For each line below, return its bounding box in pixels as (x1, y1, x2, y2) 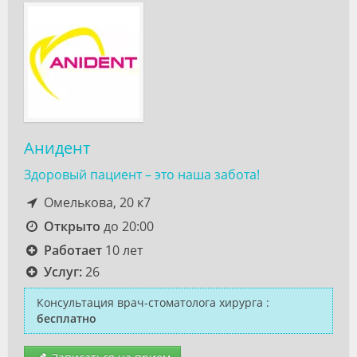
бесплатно (37, 311, 96, 326)
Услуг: (43, 263, 82, 280)
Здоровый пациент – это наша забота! (24, 166, 260, 183)
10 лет (101, 241, 143, 259)
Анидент (24, 137, 90, 159)
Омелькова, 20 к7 (40, 194, 151, 211)
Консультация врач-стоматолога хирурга (37, 295, 263, 310)
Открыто (43, 218, 100, 235)
